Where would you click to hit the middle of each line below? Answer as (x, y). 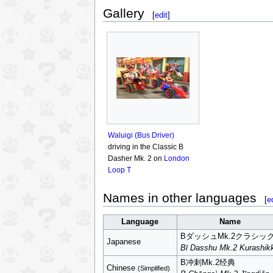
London (176, 159)
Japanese (123, 242)
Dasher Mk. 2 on (136, 159)
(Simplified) (154, 268)
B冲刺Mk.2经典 (207, 262)
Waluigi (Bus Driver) (141, 136)
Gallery (123, 13)
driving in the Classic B (145, 147)
